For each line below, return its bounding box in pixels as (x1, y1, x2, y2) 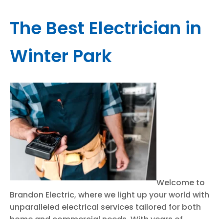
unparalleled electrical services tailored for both (10, 201, 201, 213)
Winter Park (10, 44, 112, 68)
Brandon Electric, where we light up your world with (10, 189, 209, 200)
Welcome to (156, 177, 205, 188)
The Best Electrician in (10, 16, 201, 41)
